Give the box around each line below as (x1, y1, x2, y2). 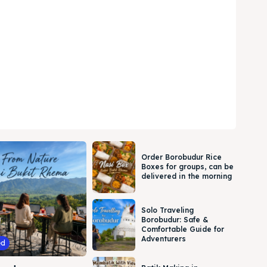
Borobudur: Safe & (141, 215, 209, 225)
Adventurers (141, 234, 187, 244)
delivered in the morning (141, 172, 232, 181)
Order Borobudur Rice (141, 153, 222, 162)
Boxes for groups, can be (141, 162, 234, 172)
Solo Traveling (141, 206, 194, 215)
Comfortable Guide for (141, 225, 225, 234)
